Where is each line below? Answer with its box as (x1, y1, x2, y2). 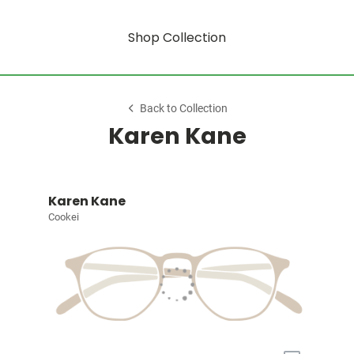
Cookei (47, 211, 79, 223)
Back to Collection (140, 102, 228, 115)
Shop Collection (128, 28, 226, 47)
